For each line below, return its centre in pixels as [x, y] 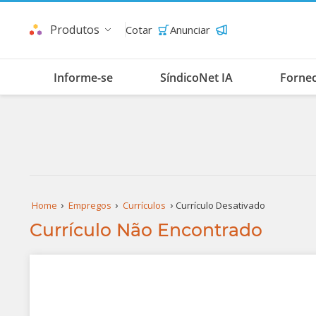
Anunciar [190, 30]
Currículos [145, 205]
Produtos [75, 30]
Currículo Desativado [220, 205]
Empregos [90, 205]
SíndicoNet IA [196, 78]
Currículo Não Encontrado [146, 230]
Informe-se [83, 78]
